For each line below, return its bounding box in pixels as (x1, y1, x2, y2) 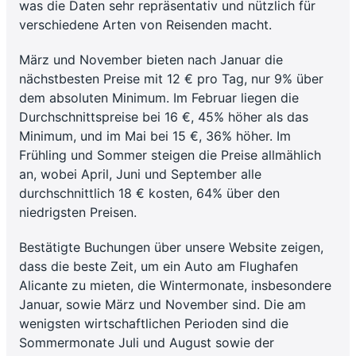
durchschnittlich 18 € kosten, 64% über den (19, 184, 280, 201)
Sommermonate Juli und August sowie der (19, 334, 274, 350)
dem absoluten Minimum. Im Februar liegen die (19, 89, 299, 106)
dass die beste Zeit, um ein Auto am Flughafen (19, 257, 298, 274)
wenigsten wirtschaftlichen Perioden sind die (19, 315, 288, 331)
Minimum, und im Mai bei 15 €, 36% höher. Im (19, 127, 291, 144)
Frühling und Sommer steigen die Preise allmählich (19, 146, 321, 163)
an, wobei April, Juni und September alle (19, 165, 261, 182)
